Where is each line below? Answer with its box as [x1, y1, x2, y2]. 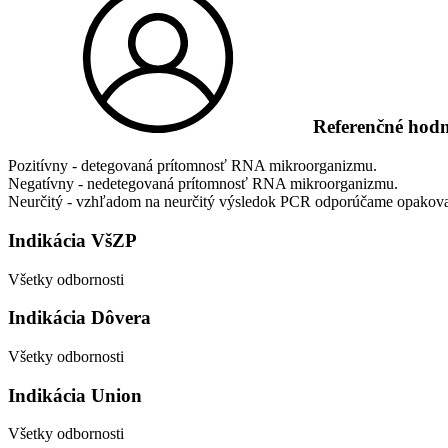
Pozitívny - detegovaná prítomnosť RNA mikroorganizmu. [8, 157, 377, 175]
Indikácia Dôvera [8, 307, 151, 329]
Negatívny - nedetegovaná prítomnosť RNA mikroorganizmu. [8, 175, 398, 193]
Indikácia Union [8, 384, 142, 406]
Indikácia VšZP [8, 229, 137, 251]
